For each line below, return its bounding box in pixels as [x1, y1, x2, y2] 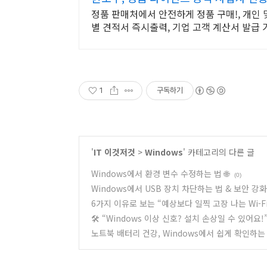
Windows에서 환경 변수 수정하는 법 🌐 [91, 167, 229, 179]
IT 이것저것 [94, 146, 135, 158]
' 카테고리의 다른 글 [183, 146, 254, 158]
